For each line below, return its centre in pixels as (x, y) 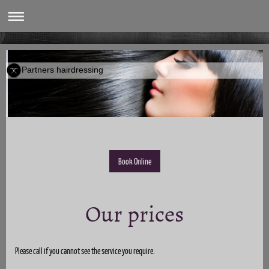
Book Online (134, 161)
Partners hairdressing (63, 70)
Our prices (134, 213)
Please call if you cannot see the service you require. (85, 250)
